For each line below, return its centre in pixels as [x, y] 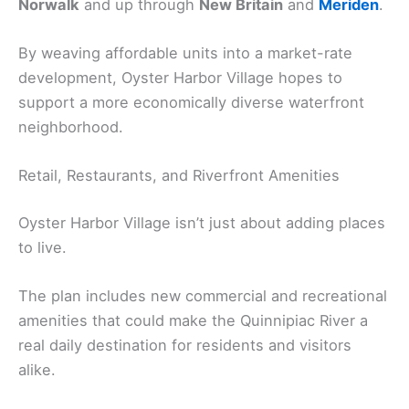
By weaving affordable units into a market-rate [185, 53]
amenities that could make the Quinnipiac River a [193, 321]
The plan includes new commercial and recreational [203, 296]
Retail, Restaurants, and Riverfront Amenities [179, 176]
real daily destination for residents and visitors [185, 346]
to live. [42, 247]
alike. [37, 370]
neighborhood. [71, 127]
